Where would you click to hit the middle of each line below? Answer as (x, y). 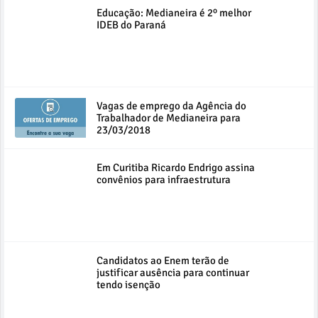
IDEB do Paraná (131, 25)
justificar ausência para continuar (173, 273)
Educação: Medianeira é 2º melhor (174, 13)
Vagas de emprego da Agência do (171, 106)
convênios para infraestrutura (164, 180)
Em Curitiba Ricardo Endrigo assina (176, 168)
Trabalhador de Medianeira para (169, 118)
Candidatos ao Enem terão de (163, 261)
